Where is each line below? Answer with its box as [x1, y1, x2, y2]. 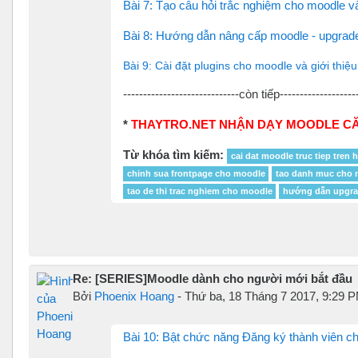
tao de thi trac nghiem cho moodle [126, 185, 272, 196]
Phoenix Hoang [94, 288, 174, 303]
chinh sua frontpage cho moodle [126, 168, 265, 178]
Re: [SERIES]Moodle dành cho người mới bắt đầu [73, 271, 352, 285]
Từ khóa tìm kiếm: [123, 147, 224, 161]
